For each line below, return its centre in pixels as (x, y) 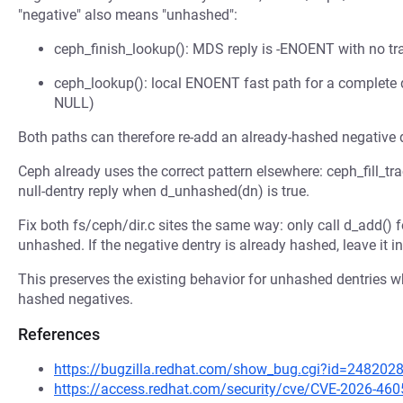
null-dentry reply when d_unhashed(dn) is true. (164, 191)
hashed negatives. (76, 299)
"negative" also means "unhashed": (128, 15)
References (59, 334)
